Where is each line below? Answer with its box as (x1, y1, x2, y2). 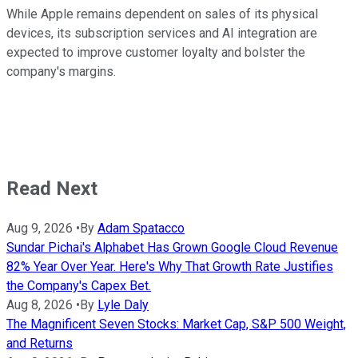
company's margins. (6, 63, 116, 79)
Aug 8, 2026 (6, 296, 73, 312)
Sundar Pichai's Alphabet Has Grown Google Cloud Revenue (6, 239, 338, 255)
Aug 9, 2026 (6, 220, 73, 236)
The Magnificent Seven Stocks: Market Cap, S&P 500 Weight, (6, 316, 346, 332)
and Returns (6, 335, 73, 351)
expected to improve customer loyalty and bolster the (6, 44, 305, 60)
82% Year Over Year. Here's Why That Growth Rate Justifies (6, 258, 333, 274)
